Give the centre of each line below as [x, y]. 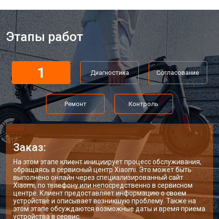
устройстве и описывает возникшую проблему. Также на [105, 201]
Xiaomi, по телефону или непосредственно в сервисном [103, 185]
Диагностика [109, 73]
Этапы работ [44, 37]
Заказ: [30, 147]
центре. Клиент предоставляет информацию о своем [100, 193]
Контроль [144, 104]
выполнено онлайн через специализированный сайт [98, 177]
